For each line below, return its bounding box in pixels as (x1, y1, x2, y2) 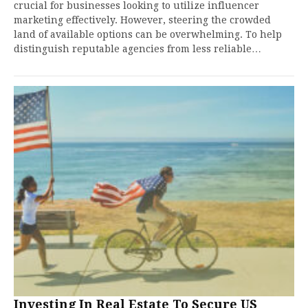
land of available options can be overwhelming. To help (14, 29, 282, 40)
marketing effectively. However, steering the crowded (14, 14, 271, 25)
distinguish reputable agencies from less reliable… (14, 43, 261, 54)
